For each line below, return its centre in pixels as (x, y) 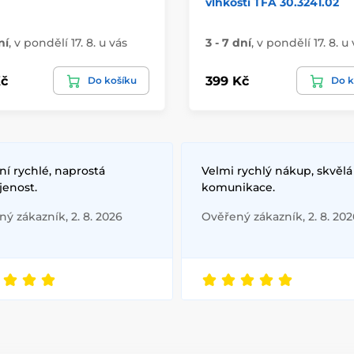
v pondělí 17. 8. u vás (70, 43)
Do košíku (112, 81)
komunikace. (238, 188)
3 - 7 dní (228, 43)
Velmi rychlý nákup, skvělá (277, 171)
